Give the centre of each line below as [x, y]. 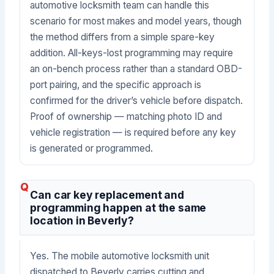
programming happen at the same [118, 207]
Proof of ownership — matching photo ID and [126, 117]
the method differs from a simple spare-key [123, 37]
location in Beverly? [82, 220]
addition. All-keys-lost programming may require [132, 53]
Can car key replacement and [107, 194]
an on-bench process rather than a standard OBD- [136, 69]
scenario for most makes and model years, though [136, 21]
